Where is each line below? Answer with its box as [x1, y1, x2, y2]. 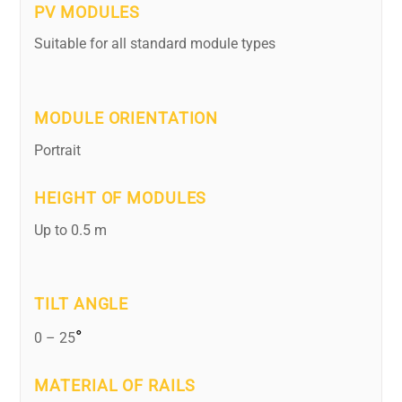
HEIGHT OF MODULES [34, 188, 207, 207]
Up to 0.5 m [34, 221, 108, 239]
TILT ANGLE [34, 295, 129, 314]
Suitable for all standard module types [34, 35, 276, 53]
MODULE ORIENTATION [34, 109, 219, 128]
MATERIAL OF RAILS [34, 376, 197, 395]
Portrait [34, 141, 82, 159]
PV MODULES [34, 3, 141, 22]
